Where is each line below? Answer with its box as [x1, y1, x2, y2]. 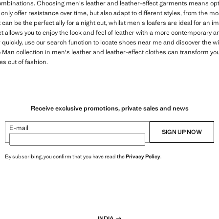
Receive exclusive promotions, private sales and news [30, 104, 189, 112]
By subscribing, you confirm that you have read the [5, 153, 126, 160]
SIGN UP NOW [162, 128, 202, 136]
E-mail [9, 123, 28, 132]
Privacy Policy [126, 153, 160, 160]
